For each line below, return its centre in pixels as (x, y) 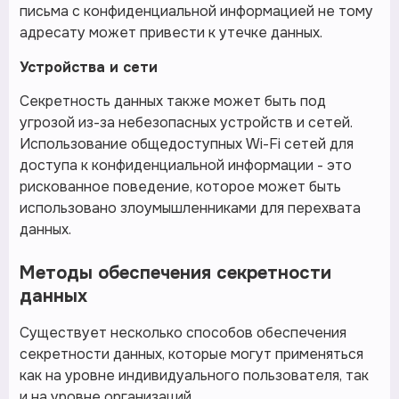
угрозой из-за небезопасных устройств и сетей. (186, 123)
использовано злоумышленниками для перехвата (190, 208)
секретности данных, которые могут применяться (191, 354)
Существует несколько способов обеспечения (183, 333)
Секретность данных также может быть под (173, 102)
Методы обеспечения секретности (175, 273)
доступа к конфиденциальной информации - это (186, 166)
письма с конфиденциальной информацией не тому (196, 12)
